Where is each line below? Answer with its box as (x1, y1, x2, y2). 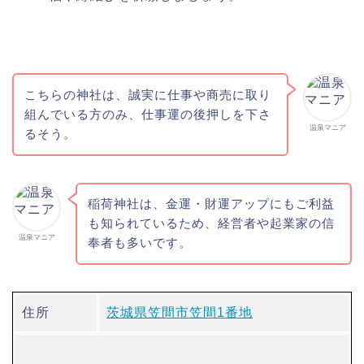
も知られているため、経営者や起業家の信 (87, 216, 335, 231)
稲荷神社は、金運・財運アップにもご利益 (87, 197, 335, 211)
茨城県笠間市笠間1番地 (106, 305, 253, 320)
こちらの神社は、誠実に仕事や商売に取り (24, 87, 271, 102)
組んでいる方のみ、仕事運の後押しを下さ (24, 106, 271, 121)
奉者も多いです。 (87, 236, 192, 250)
